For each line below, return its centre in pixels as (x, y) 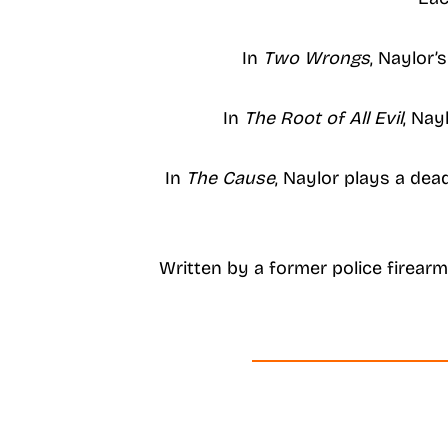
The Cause (230, 177)
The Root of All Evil (323, 117)
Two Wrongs (316, 57)
